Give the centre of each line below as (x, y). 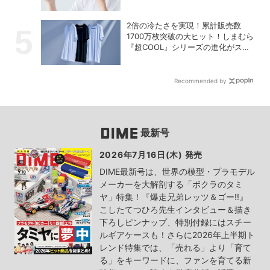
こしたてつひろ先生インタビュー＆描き (175, 210)
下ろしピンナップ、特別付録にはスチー (175, 222)
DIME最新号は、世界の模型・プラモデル (177, 172)
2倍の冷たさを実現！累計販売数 (184, 26)
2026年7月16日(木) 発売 (151, 155)
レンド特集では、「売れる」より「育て (175, 248)
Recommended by (201, 81)
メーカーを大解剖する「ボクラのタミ (171, 184)
